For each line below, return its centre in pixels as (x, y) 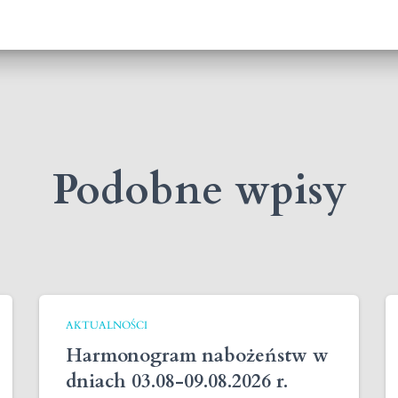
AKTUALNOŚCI (107, 325)
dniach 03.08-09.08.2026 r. (177, 382)
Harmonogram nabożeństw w (197, 356)
